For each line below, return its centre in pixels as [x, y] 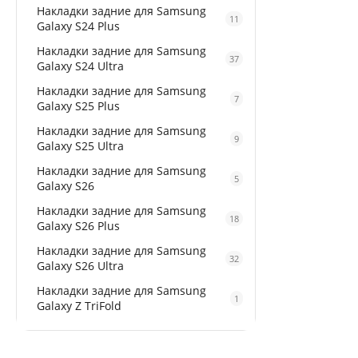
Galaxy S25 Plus [78, 106]
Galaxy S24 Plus [78, 26]
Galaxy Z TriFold [79, 306]
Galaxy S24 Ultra [80, 66]
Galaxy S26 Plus [78, 226]
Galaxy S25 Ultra [80, 146]
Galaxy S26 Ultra [80, 266]
